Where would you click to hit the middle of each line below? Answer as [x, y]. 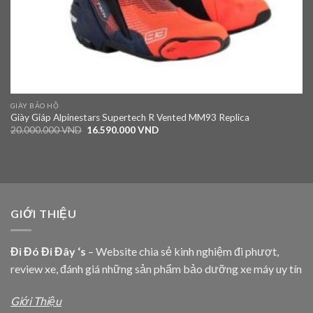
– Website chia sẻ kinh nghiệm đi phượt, [182, 252]
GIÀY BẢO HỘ [35, 105]
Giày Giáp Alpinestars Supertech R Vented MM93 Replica [130, 117]
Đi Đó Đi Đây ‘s [48, 252]
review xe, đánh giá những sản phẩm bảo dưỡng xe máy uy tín [156, 269]
